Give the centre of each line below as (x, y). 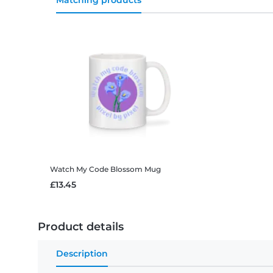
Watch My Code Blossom (96, 169)
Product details (81, 227)
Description (82, 254)
